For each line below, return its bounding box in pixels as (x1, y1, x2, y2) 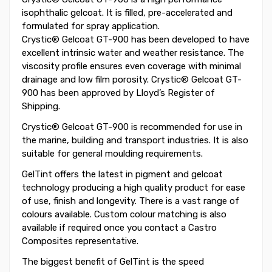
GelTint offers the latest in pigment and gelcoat (22, 169, 223, 180)
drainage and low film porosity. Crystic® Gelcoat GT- (22, 74, 242, 86)
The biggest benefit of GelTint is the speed (22, 256, 204, 268)
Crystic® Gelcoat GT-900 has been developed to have (22, 34, 250, 46)
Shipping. (22, 101, 60, 112)
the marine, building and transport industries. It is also (22, 135, 248, 146)
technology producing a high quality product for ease (22, 182, 245, 194)
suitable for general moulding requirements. (22, 148, 203, 160)
